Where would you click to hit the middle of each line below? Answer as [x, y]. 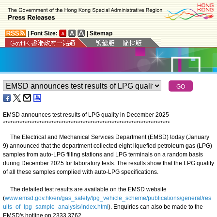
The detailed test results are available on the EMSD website [85, 189]
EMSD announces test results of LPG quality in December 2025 [86, 115]
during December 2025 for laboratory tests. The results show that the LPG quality [108, 163]
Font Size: [44, 33]
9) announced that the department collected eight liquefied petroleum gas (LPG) [108, 146]
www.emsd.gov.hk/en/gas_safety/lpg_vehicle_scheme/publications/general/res [108, 198]
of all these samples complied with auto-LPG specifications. [81, 172]
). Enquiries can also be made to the [156, 207]
